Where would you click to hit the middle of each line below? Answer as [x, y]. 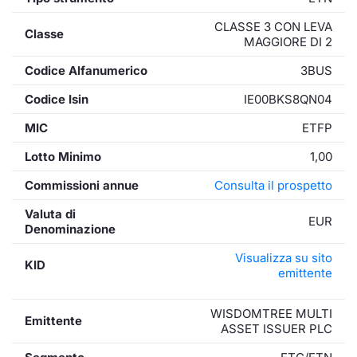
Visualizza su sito [284, 258]
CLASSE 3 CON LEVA [273, 27]
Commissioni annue [82, 185]
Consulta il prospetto [273, 185]
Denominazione [70, 229]
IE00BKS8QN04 [288, 99]
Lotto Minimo [63, 157]
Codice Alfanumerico [86, 71]
